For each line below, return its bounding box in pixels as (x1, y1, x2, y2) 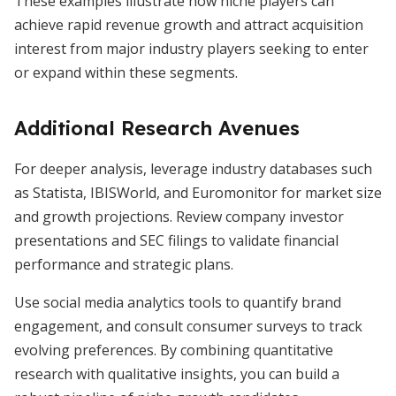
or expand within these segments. (14, 63, 238, 82)
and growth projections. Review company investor (14, 207, 344, 226)
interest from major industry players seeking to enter (14, 39, 369, 58)
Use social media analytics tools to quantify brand (14, 293, 341, 312)
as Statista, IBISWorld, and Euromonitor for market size (14, 183, 382, 202)
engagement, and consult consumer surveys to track (14, 316, 362, 336)
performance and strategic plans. (14, 255, 233, 274)
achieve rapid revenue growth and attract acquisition (14, 15, 363, 34)
